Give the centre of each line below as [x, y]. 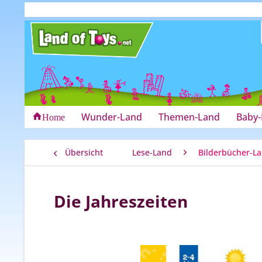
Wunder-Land [112, 117]
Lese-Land [152, 152]
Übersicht [84, 152]
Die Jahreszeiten [121, 201]
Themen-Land [189, 117]
